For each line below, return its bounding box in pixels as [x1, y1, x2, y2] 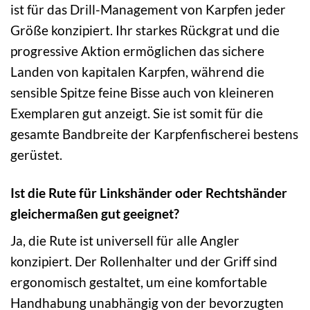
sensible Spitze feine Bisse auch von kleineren [10, 84, 274, 100]
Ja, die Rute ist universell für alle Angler [10, 232, 239, 249]
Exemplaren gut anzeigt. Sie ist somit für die [10, 104, 263, 121]
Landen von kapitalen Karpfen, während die [10, 63, 264, 80]
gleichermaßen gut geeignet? [10, 205, 179, 221]
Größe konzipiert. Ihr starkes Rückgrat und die [10, 21, 280, 38]
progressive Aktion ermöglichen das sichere [10, 42, 264, 59]
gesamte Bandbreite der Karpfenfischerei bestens [10, 125, 298, 142]
